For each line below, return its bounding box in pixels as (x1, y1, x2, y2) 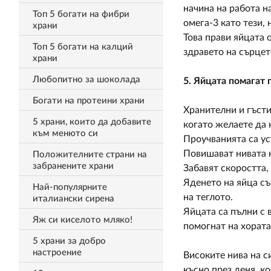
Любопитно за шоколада (32, 75, 140, 84)
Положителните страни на (32, 150, 147, 159)
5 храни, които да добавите (32, 117, 151, 126)
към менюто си (32, 129, 98, 138)
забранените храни (32, 162, 114, 171)
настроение (32, 248, 82, 257)
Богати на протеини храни (32, 96, 145, 105)
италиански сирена (32, 194, 114, 203)
